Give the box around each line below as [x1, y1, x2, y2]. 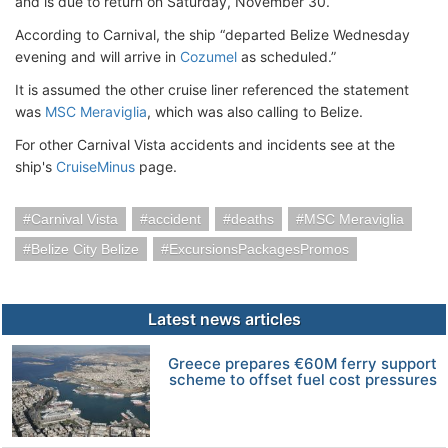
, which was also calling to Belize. [147, 102, 363, 120]
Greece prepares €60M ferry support [168, 353, 438, 373]
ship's [15, 157, 56, 175]
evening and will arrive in [15, 47, 180, 65]
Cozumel [180, 47, 237, 65]
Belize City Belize [31, 240, 139, 257]
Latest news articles [147, 308, 301, 329]
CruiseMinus [56, 157, 135, 175]
